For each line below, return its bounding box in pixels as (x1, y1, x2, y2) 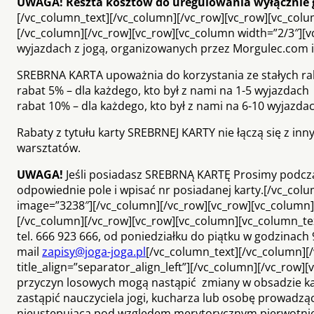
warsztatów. (17, 139, 81, 156)
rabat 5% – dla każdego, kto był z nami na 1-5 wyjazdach (17, 82, 309, 98)
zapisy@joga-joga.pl (42, 243, 146, 259)
